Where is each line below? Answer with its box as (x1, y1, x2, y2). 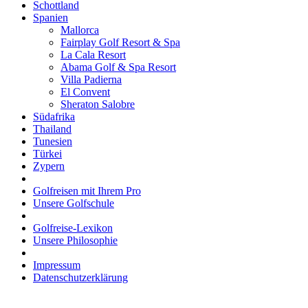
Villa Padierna (60, 74, 122, 85)
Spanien (33, 12, 68, 23)
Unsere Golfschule (33, 197, 114, 209)
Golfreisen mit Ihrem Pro (33, 185, 141, 197)
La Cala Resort (60, 49, 126, 60)
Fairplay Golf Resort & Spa (60, 36, 180, 48)
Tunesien (33, 135, 72, 147)
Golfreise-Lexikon (33, 222, 113, 234)
